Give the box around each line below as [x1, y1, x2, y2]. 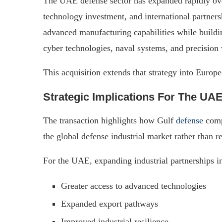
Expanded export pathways [61, 198, 158, 209]
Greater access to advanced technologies [61, 180, 206, 191]
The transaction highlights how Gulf [43, 115, 176, 125]
